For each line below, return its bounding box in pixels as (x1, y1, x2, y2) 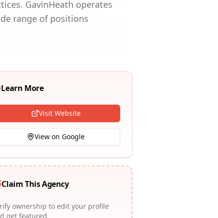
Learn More (1, 83, 44, 93)
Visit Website (38, 109, 81, 118)
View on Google (35, 132, 85, 141)
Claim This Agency (1, 179, 69, 189)
